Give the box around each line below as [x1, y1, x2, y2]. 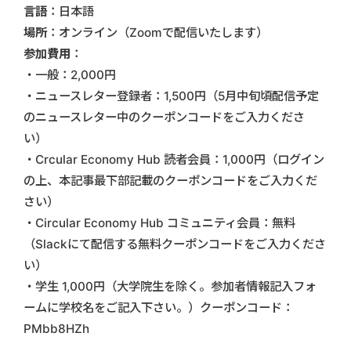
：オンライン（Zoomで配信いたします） [47, 25, 268, 41]
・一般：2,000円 [24, 67, 116, 83]
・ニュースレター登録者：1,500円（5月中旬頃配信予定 [24, 89, 319, 104]
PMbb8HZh [24, 321, 89, 337]
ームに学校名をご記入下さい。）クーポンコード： [24, 300, 294, 316]
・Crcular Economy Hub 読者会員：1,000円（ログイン [24, 152, 324, 168]
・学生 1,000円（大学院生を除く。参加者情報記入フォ [24, 279, 317, 295]
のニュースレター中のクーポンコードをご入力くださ [24, 110, 305, 125]
